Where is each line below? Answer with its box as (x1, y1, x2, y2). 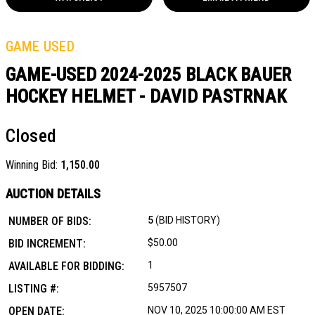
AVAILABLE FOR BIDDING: (8, 259, 125, 273)
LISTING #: (8, 281, 60, 295)
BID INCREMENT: (8, 236, 86, 250)
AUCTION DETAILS (5, 186, 101, 202)
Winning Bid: (5, 158, 60, 172)
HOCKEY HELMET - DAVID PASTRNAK (5, 85, 286, 107)
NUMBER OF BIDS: (8, 214, 92, 228)
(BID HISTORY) (155, 214, 221, 226)
